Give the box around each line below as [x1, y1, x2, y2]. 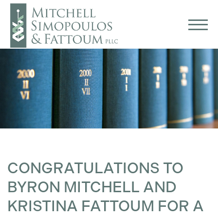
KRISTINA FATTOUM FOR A [7, 197, 204, 215]
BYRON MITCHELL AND [7, 178, 177, 196]
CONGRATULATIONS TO [7, 159, 183, 177]
